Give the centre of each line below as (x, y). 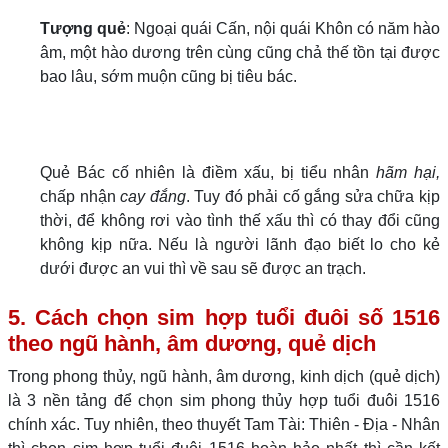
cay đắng (153, 196)
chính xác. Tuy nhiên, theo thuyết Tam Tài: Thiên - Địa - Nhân (224, 424)
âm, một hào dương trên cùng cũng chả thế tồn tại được (240, 52)
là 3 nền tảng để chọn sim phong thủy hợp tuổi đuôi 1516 (224, 400)
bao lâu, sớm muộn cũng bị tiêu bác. (168, 76)
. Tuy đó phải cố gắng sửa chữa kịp (313, 196)
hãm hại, (408, 172)
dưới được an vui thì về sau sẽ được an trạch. (203, 268)
